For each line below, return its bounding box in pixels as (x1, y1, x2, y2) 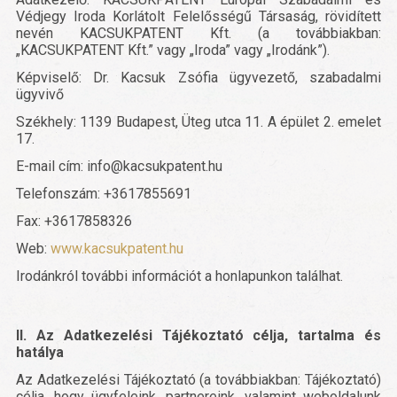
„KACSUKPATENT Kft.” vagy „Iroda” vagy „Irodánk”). (16, 42, 330, 59)
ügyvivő (16, 86, 64, 104)
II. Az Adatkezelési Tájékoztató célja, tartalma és (16, 327, 381, 345)
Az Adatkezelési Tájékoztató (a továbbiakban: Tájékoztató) (16, 371, 381, 389)
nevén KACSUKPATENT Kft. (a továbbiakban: (16, 25, 381, 43)
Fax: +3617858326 (16, 213, 132, 230)
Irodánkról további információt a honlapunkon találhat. (16, 268, 343, 285)
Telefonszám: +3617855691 (16, 185, 191, 203)
